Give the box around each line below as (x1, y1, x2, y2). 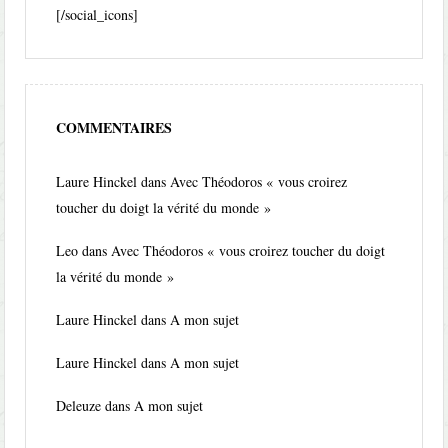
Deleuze (56, 396, 102, 416)
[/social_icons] (56, 5, 139, 25)
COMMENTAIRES (56, 117, 173, 139)
